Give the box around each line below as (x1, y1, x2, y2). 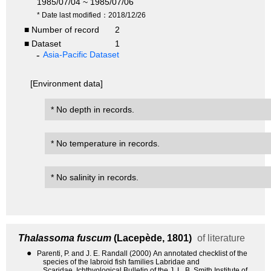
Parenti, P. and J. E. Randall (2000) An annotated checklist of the (37, 249, 247, 258)
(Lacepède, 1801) (111, 233, 192, 244)
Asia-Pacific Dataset (43, 50, 120, 60)
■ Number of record (24, 25, 99, 35)
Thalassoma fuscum (18, 233, 111, 244)
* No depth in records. (51, 105, 134, 115)
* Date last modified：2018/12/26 (37, 11, 146, 20)
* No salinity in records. (51, 172, 139, 183)
